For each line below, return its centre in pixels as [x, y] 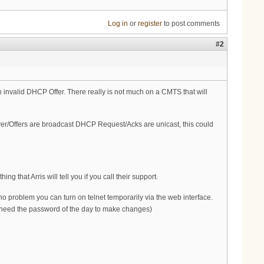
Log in [118, 24]
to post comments [191, 24]
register [150, 24]
